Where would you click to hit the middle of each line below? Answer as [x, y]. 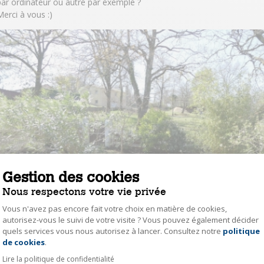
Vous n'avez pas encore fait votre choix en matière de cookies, [115, 209]
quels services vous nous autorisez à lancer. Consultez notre [113, 231]
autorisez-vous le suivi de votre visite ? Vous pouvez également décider [131, 220]
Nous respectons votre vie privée [84, 191]
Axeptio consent [126, 231]
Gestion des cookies [71, 177]
